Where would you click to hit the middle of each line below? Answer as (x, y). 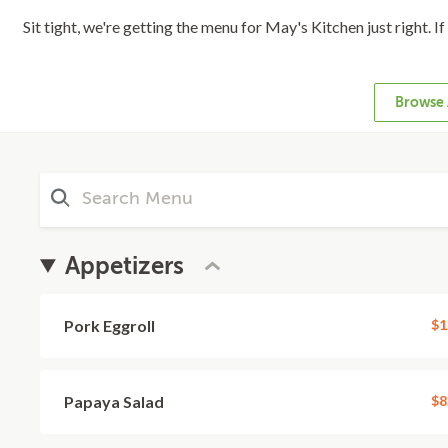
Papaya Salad (114, 401)
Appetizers (125, 266)
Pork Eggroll (109, 325)
